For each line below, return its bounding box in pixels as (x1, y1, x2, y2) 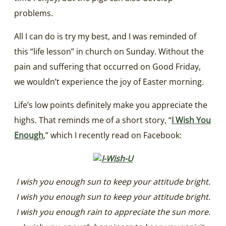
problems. (14, 7, 53, 19)
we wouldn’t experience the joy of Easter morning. (14, 76, 204, 87)
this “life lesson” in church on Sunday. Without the (14, 45, 204, 57)
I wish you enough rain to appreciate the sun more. (16, 206, 210, 217)
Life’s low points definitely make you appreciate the (14, 99, 207, 110)
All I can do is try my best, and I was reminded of (14, 30, 196, 42)
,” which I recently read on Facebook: (43, 129, 182, 141)
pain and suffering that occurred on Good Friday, (14, 61, 201, 72)
